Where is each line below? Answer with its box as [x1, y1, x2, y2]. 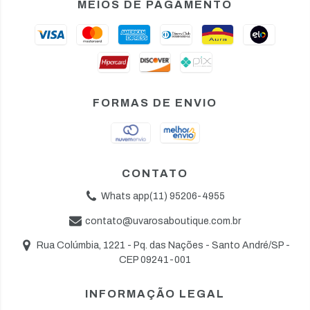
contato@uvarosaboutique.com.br [85, 216, 241, 227]
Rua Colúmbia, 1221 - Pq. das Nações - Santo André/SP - [36, 240, 290, 251]
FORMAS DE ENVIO [93, 97, 217, 109]
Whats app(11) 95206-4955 [101, 191, 226, 202]
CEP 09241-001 [119, 254, 191, 265]
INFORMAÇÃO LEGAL [85, 287, 225, 300]
